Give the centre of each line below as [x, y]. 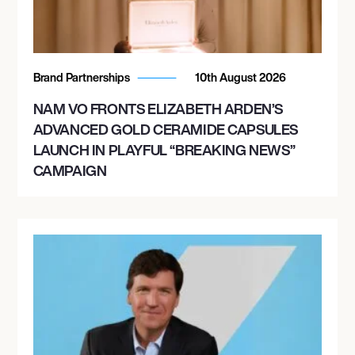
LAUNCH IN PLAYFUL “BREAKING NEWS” [164, 149]
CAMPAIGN [70, 170]
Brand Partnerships [82, 77]
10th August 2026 [239, 77]
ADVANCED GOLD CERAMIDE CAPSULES [166, 129]
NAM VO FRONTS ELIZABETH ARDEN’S [158, 108]
